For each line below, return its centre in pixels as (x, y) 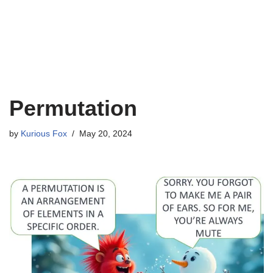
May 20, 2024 (106, 134)
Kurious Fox (44, 134)
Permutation (73, 108)
